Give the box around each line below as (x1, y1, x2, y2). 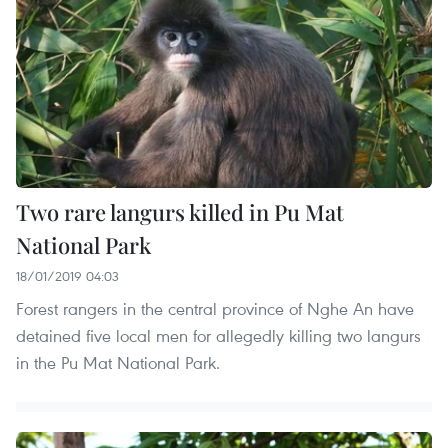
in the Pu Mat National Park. (16, 351, 220, 375)
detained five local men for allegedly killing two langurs (16, 324, 421, 348)
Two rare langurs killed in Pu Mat (16, 197, 344, 228)
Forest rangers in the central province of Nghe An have (16, 297, 414, 321)
